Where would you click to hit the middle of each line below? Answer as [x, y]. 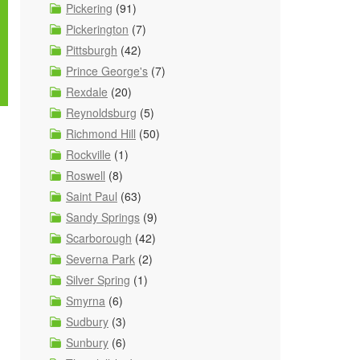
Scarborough [99, 238]
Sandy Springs [103, 217]
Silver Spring [98, 280]
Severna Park [100, 259]
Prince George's [107, 71]
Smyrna [86, 301]
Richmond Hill [101, 133]
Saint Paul [92, 196]
